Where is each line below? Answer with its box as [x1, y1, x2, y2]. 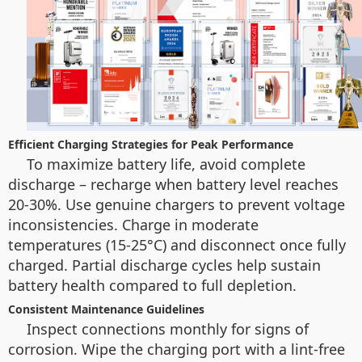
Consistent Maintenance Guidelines [8, 301, 204, 317]
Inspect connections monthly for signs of [27, 318, 309, 339]
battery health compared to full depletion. [8, 275, 297, 295]
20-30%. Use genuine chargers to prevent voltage [8, 194, 345, 214]
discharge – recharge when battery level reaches [8, 174, 339, 194]
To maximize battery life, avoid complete [27, 154, 305, 174]
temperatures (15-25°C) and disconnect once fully [8, 234, 346, 255]
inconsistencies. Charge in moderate [8, 214, 259, 234]
